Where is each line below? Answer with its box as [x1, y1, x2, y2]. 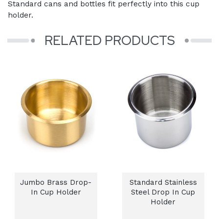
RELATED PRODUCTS [44, 32, 175, 49]
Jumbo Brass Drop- [20, 177, 92, 187]
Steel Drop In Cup [131, 187, 196, 197]
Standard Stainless [129, 177, 197, 187]
